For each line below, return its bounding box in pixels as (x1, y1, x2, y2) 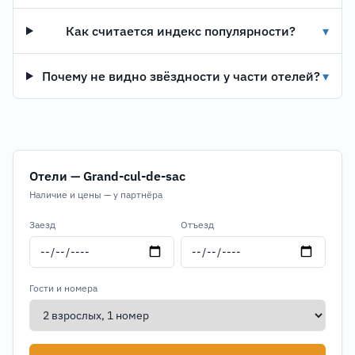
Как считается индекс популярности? (66, 23, 296, 39)
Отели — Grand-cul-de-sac (29, 168, 185, 184)
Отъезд (181, 219, 214, 231)
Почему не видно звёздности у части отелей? (41, 68, 320, 84)
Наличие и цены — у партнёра (29, 189, 162, 200)
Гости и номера (29, 282, 97, 294)
